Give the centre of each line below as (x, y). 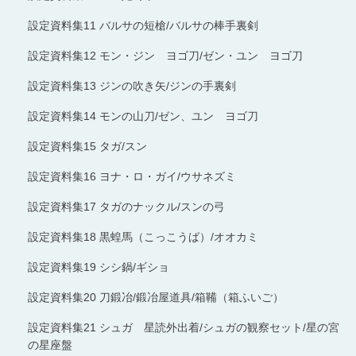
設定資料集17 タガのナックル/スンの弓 (126, 206)
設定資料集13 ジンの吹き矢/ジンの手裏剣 (132, 85)
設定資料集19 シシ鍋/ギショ (99, 267)
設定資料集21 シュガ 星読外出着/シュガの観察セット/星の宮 (184, 327)
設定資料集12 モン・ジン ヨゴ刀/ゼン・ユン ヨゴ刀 (165, 55)
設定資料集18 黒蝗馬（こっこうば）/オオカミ (143, 236)
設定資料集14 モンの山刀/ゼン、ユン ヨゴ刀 (143, 116)
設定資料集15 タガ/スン (87, 146)
